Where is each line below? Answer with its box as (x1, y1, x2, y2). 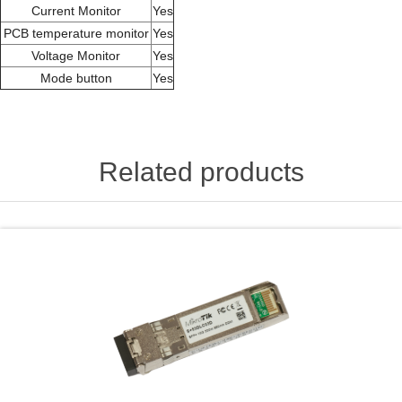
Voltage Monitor (31, 48, 120, 63)
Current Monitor (31, 3, 121, 18)
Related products (98, 156, 304, 187)
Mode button (39, 70, 112, 85)
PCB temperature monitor (3, 25, 149, 40)
